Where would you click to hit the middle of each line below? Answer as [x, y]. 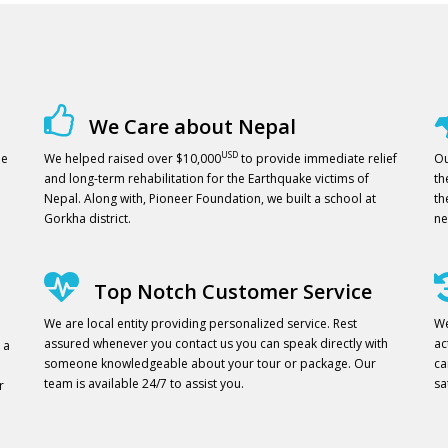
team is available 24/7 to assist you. [144, 383]
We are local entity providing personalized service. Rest [200, 323]
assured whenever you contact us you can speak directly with [216, 343]
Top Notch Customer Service [230, 291]
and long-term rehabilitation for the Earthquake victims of [206, 178]
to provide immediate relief [317, 158]
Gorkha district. [87, 218]
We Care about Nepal [190, 126]
